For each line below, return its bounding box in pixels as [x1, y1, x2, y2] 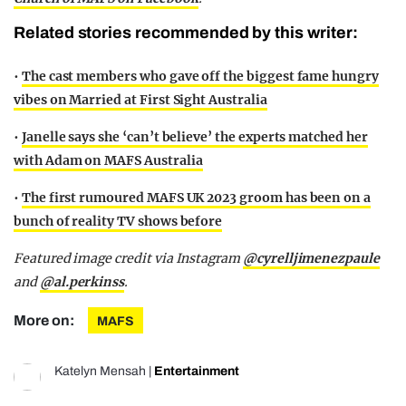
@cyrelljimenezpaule [242, 250, 380, 267]
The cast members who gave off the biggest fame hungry [21, 68, 379, 85]
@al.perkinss [39, 274, 125, 291]
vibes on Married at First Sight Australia [14, 92, 267, 109]
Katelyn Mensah [54, 364, 146, 379]
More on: [14, 313, 77, 329]
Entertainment [154, 364, 239, 379]
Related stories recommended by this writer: [14, 24, 358, 43]
